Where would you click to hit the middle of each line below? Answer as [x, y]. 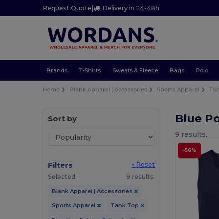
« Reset [143, 165]
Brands [57, 70]
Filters [61, 165]
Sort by [63, 119]
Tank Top [125, 206]
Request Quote [67, 8]
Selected [62, 177]
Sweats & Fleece [135, 70]
